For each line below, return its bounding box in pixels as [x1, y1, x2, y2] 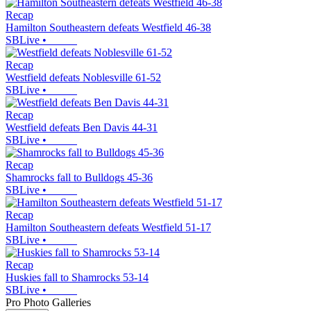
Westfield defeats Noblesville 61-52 [6, 71, 161, 83]
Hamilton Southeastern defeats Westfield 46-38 [6, 21, 211, 33]
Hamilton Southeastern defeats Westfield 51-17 [6, 221, 211, 233]
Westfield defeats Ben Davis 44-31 [6, 121, 158, 133]
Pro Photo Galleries [6, 296, 91, 308]
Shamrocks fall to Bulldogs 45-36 [6, 171, 153, 183]
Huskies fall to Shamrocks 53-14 [6, 271, 149, 283]
